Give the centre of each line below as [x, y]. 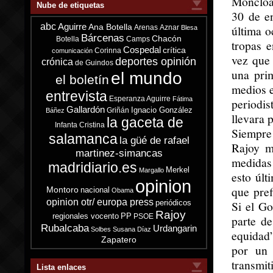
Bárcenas [103, 38]
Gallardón [85, 110]
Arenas [146, 27]
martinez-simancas [119, 153]
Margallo [151, 170]
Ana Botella [110, 27]
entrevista [76, 96]
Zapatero [119, 239]
